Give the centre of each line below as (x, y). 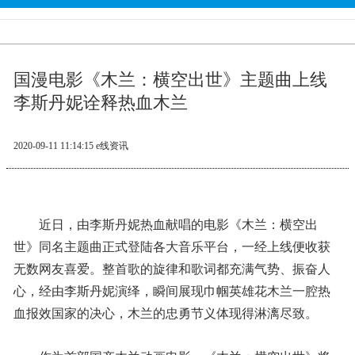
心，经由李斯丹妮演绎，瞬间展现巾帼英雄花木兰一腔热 (172, 291)
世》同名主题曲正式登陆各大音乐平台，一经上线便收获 (172, 247)
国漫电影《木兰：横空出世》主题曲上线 (170, 80)
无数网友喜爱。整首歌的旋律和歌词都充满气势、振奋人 (172, 269)
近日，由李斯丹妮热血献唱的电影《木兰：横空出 (178, 225)
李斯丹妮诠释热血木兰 (100, 103)
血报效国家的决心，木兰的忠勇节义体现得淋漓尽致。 (165, 313)
